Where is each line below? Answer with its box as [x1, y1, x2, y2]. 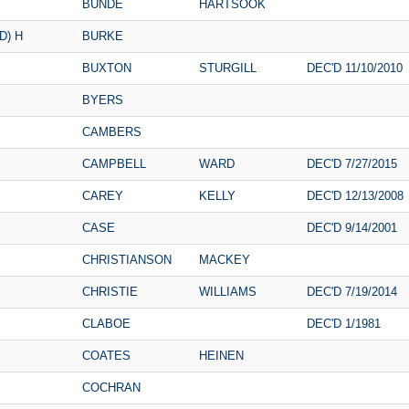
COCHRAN [82, 380, 141, 394]
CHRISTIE [82, 284, 138, 299]
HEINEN [199, 348, 244, 362]
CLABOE [82, 316, 131, 330]
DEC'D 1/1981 [307, 316, 381, 330]
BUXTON [82, 60, 131, 75]
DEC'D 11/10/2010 [307, 60, 403, 75]
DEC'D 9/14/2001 [307, 220, 397, 235]
